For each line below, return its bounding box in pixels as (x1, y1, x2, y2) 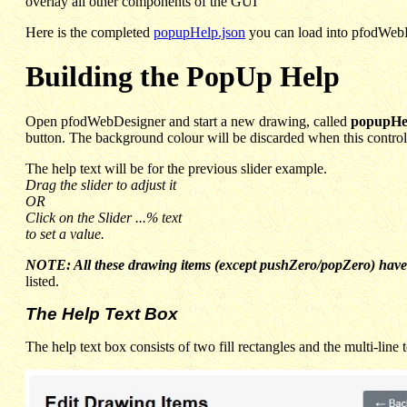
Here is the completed (25, 24, 154, 40)
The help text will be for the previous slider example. (25, 160, 327, 176)
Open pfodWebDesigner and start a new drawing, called (25, 113, 351, 129)
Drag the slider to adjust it (25, 176, 176, 193)
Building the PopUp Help (25, 60, 340, 94)
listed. (25, 273, 59, 289)
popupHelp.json (154, 24, 245, 40)
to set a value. (25, 225, 104, 242)
